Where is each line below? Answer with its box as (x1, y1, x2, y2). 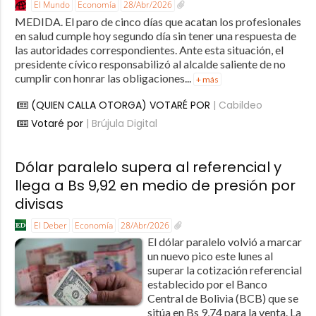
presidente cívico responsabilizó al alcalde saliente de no (14, 56, 286, 71)
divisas (14, 193, 63, 214)
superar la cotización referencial (147, 263, 302, 277)
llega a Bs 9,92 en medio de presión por (14, 175, 296, 195)
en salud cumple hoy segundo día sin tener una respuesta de (14, 28, 296, 42)
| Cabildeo (209, 97, 262, 112)
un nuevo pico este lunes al (147, 249, 273, 263)
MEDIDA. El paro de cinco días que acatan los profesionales (14, 14, 301, 28)
